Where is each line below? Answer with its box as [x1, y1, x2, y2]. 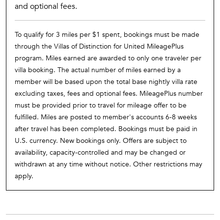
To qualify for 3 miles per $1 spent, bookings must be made [15, 30, 199, 39]
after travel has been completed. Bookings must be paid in [15, 124, 197, 134]
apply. [15, 171, 33, 181]
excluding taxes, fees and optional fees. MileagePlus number [15, 89, 203, 98]
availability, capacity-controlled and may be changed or [15, 148, 186, 157]
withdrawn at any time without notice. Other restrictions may [15, 160, 202, 169]
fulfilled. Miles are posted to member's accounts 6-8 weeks [15, 112, 197, 122]
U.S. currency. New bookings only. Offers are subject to [15, 136, 187, 145]
